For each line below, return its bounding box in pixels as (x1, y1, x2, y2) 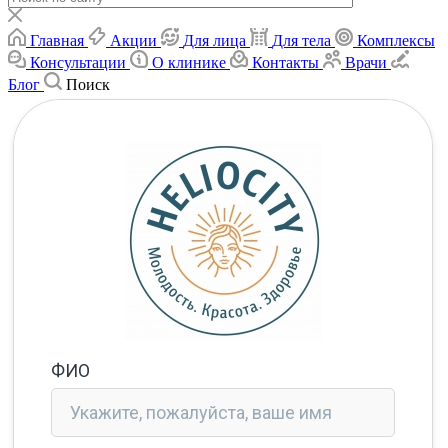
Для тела (272, 31, 331, 49)
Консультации (30, 53, 126, 71)
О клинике (152, 53, 226, 71)
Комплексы (357, 31, 435, 49)
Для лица (183, 31, 246, 49)
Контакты (252, 53, 319, 71)
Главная (30, 31, 84, 49)
